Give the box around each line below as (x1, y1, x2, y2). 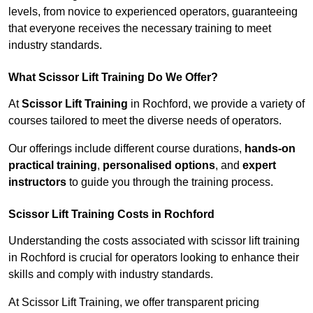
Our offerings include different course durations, (8, 143, 245, 155)
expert (242, 159, 276, 172)
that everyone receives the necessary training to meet (8, 22, 271, 35)
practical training (8, 159, 97, 172)
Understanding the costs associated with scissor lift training (8, 235, 300, 247)
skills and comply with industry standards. (8, 268, 213, 281)
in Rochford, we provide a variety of (128, 98, 305, 110)
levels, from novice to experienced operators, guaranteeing (8, 6, 298, 18)
